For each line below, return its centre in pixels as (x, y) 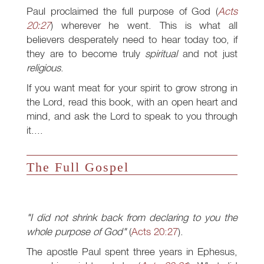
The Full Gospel (78, 167)
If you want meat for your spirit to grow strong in (132, 88)
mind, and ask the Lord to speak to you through (132, 116)
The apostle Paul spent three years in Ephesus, (132, 252)
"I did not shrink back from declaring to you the (132, 217)
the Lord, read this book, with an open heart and (132, 102)
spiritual (161, 54)
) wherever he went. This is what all (144, 25)
